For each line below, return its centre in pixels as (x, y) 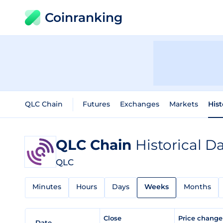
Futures (96, 104)
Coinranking (84, 17)
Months (197, 187)
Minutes (47, 187)
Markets (184, 104)
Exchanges (140, 104)
